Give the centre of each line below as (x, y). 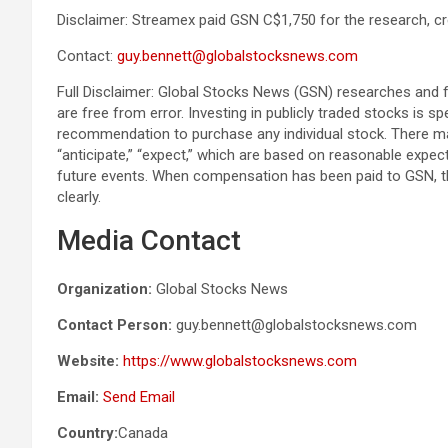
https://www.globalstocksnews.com (240, 360)
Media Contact (149, 240)
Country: (87, 432)
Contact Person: (114, 324)
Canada (143, 432)
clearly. (79, 196)
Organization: (104, 288)
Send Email (139, 396)
